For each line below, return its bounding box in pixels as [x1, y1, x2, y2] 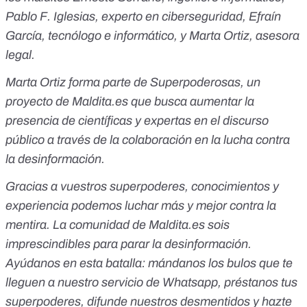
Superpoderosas [150, 75, 241, 90]
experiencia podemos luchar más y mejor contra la [5, 199, 276, 213]
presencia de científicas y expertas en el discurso [5, 114, 269, 128]
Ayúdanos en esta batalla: [5, 256, 145, 271]
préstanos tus [221, 275, 297, 290]
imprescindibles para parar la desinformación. [5, 237, 251, 251]
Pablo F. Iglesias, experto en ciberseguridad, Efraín [5, 10, 281, 24]
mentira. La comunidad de [5, 218, 149, 232]
